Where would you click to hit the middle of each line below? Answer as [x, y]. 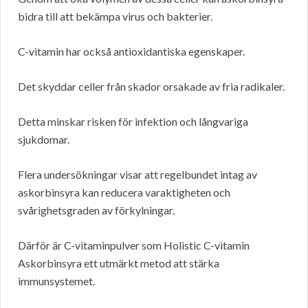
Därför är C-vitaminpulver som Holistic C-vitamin [134, 245]
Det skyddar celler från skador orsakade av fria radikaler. [151, 87]
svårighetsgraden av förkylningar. [96, 210]
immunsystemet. [56, 281]
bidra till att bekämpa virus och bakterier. [115, 16]
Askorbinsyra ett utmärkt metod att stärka [119, 263]
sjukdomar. [44, 140]
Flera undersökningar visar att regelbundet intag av [137, 175]
